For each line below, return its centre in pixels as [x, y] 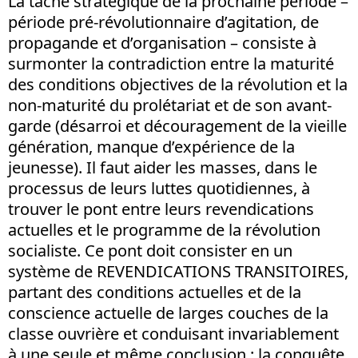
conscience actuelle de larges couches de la [168, 312]
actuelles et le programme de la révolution [164, 229]
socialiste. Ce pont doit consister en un [150, 250]
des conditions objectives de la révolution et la [178, 84]
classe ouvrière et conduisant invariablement [173, 333]
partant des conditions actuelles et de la [155, 292]
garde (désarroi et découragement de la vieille [177, 125]
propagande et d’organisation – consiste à [162, 42]
